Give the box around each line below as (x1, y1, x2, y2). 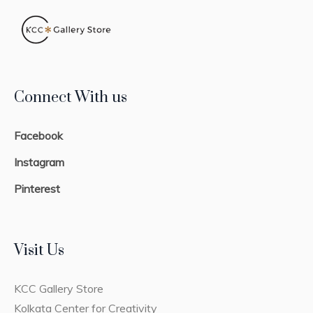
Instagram (14, 155, 65, 169)
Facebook (14, 129, 64, 143)
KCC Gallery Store (14, 282, 104, 296)
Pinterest (14, 182, 61, 196)
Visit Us (14, 241, 65, 260)
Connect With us (14, 88, 128, 107)
